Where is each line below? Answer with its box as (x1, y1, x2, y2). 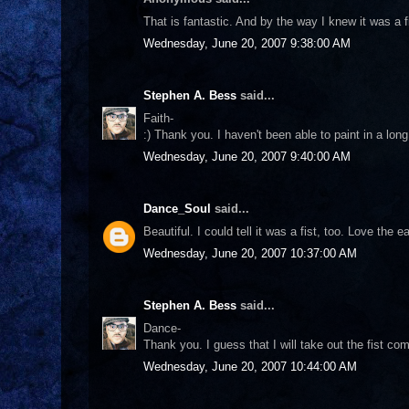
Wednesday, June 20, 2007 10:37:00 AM (143, 246, 357, 260)
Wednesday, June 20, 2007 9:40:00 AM (143, 150, 351, 163)
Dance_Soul (143, 202, 211, 215)
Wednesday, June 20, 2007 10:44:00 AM (143, 360, 357, 373)
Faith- (143, 110, 173, 125)
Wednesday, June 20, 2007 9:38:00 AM (143, 37, 351, 50)
